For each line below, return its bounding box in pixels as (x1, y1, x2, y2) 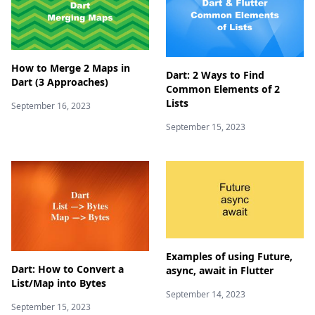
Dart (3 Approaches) (11, 75, 108, 89)
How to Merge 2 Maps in (11, 60, 130, 75)
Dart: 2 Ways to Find (166, 68, 264, 82)
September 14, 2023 (166, 288, 245, 300)
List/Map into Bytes (11, 276, 106, 290)
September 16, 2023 (11, 99, 91, 112)
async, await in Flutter (166, 264, 274, 277)
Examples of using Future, (166, 250, 292, 263)
